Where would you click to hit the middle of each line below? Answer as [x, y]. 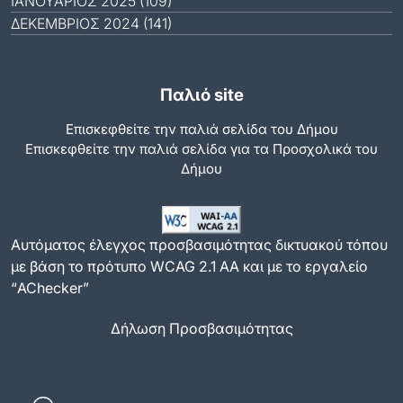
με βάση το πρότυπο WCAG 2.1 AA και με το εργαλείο [189, 266]
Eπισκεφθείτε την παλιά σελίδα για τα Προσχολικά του [201, 148]
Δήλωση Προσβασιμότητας [201, 328]
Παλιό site [201, 94]
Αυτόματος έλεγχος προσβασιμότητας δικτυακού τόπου [199, 244]
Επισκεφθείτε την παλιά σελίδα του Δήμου [201, 129]
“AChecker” [50, 287]
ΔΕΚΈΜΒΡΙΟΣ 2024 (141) [91, 23]
